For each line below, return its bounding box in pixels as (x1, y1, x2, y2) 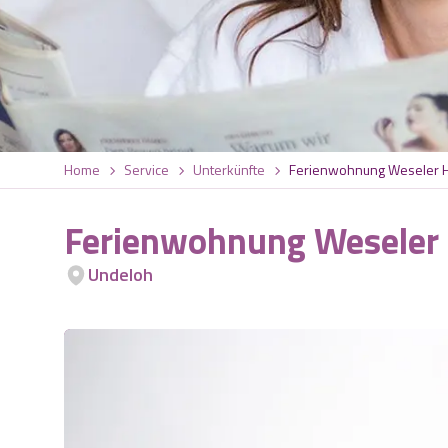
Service (124, 159, 169, 180)
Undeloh (88, 261, 153, 288)
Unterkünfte (193, 159, 265, 180)
